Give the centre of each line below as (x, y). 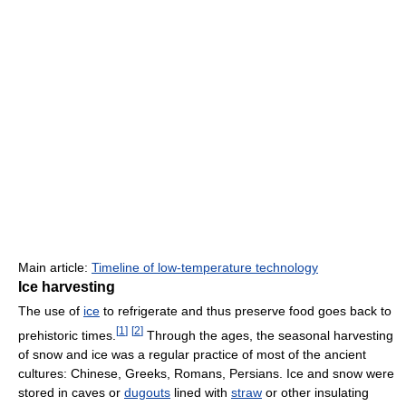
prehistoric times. (67, 335)
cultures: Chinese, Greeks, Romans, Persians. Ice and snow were (206, 373)
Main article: (55, 268)
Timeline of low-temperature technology (205, 268)
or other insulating (315, 392)
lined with (201, 392)
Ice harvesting (67, 287)
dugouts (147, 392)
